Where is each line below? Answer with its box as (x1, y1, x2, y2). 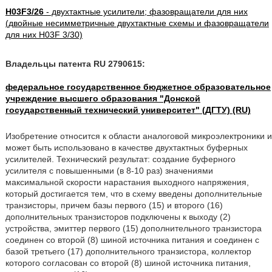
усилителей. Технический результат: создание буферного (5, 154, 236, 164)
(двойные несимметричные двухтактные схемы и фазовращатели (5, 18, 269, 28)
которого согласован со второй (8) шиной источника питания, (5, 258, 251, 268)
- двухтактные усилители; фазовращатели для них (43, 7, 248, 16)
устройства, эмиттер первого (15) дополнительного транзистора (5, 223, 262, 233)
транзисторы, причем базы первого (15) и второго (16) (5, 200, 223, 210)
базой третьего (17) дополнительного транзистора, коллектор (5, 246, 251, 256)
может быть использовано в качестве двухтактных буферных (5, 143, 248, 152)
